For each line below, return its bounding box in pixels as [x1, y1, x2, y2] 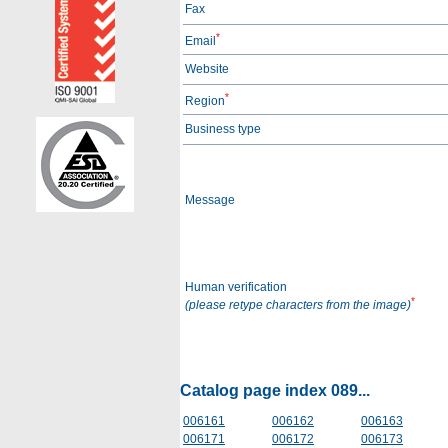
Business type [185, 121, 261, 136]
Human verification [185, 279, 287, 294]
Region [185, 93, 225, 108]
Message [185, 192, 235, 207]
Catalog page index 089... [180, 381, 370, 399]
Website [185, 61, 229, 76]
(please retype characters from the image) [185, 297, 411, 312]
